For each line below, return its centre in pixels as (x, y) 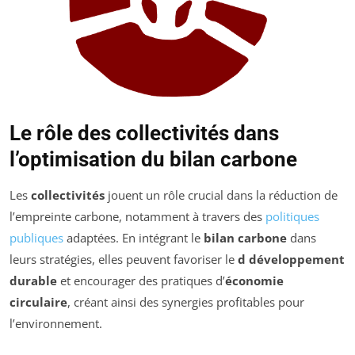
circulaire (38, 302)
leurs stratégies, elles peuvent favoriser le (124, 259)
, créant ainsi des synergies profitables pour (186, 302)
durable (33, 280)
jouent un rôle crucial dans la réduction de (221, 195)
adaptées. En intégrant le (134, 237)
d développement (291, 259)
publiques (36, 237)
